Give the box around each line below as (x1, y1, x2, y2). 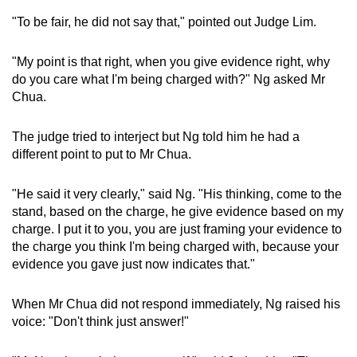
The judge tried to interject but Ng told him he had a (12, 129, 300, 143)
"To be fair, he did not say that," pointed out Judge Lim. (12, 14, 316, 29)
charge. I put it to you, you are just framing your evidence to (12, 222, 342, 236)
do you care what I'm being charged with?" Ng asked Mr (12, 72, 325, 86)
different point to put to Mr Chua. (12, 147, 191, 161)
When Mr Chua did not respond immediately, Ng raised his (12, 296, 340, 311)
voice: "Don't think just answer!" (12, 314, 189, 328)
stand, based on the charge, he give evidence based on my (12, 204, 343, 218)
